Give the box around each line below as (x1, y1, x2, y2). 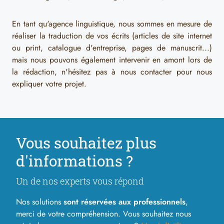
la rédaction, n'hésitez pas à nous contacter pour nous (12, 66, 212, 77)
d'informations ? (16, 151, 133, 170)
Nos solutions (16, 196, 63, 207)
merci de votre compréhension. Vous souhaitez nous (16, 208, 191, 219)
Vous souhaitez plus (16, 133, 156, 152)
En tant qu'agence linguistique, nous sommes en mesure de (12, 18, 212, 29)
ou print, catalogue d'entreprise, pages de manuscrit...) (12, 42, 212, 53)
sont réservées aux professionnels (63, 196, 185, 207)
